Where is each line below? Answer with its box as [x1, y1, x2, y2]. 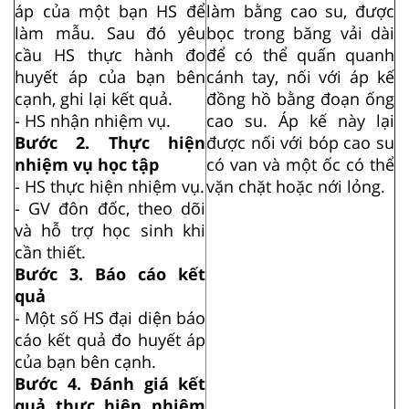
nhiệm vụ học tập [15, 152, 159, 175]
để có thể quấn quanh [206, 43, 394, 66]
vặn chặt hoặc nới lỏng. [206, 174, 385, 197]
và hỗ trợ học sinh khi [15, 218, 205, 241]
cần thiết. [15, 240, 86, 263]
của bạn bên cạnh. [15, 350, 156, 372]
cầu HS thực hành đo [15, 43, 205, 66]
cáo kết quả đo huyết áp [15, 328, 205, 351]
